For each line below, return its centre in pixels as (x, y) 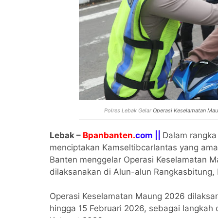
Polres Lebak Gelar (129, 110)
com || (149, 135)
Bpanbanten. (109, 135)
